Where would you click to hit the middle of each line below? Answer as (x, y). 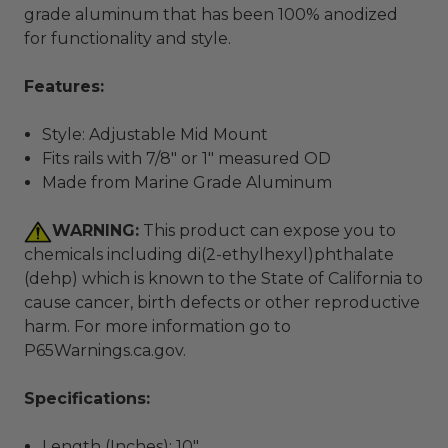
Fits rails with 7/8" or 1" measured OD (187, 158)
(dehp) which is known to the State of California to (223, 278)
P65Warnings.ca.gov (103, 350)
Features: (64, 86)
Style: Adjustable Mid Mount (155, 134)
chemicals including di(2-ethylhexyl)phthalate (209, 254)
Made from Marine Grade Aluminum (187, 182)
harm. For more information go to (157, 326)
